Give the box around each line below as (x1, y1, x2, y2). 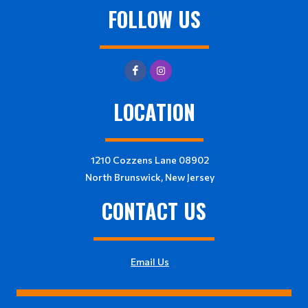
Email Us (131, 255, 169, 267)
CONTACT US (102, 195, 206, 226)
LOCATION (113, 96, 195, 127)
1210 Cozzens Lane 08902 (91, 153, 209, 166)
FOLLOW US (107, 3, 201, 34)
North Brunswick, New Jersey (85, 170, 214, 183)
